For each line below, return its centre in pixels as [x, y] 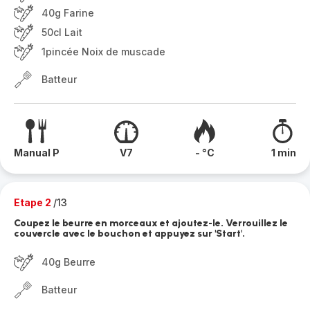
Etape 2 [34, 202]
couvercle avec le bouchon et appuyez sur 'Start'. [129, 234]
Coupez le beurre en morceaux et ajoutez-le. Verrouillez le [151, 223]
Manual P [37, 153]
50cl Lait [62, 32]
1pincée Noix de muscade [103, 52]
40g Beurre [69, 262]
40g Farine [68, 13]
